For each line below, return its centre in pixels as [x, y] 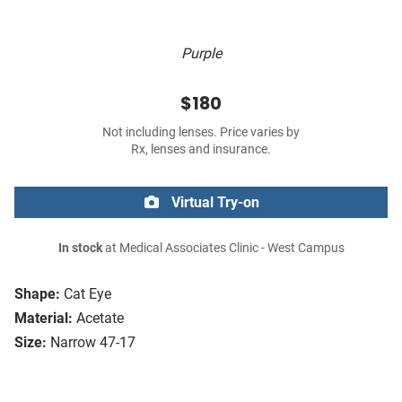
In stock [80, 249]
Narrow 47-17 [93, 343]
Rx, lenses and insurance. [201, 150]
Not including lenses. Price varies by [201, 133]
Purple [201, 54]
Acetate [100, 319]
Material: [44, 319]
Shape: [37, 294]
